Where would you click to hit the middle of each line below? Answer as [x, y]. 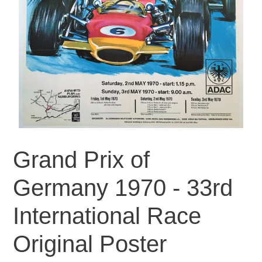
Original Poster [90, 244]
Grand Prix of [81, 159]
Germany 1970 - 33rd [123, 187]
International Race [107, 216]
